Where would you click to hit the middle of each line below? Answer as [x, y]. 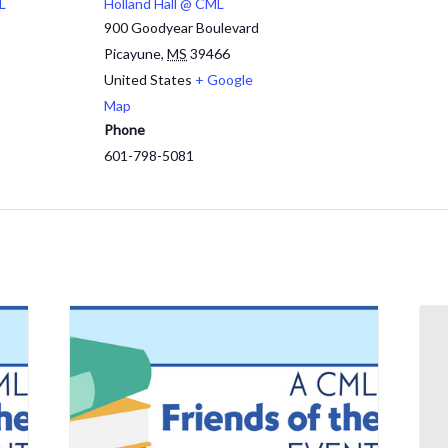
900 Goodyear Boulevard [181, 27]
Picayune [132, 53]
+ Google [224, 79]
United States [148, 79]
